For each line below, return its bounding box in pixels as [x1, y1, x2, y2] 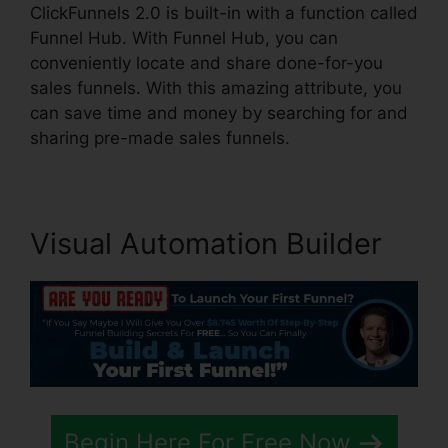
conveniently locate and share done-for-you [30, 53, 383, 74]
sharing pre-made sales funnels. [30, 128, 290, 149]
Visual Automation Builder [30, 226, 382, 262]
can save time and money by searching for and [30, 103, 408, 124]
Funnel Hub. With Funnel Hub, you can [30, 28, 338, 49]
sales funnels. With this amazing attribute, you [30, 78, 402, 99]
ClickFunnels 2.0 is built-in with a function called [30, 3, 418, 24]
